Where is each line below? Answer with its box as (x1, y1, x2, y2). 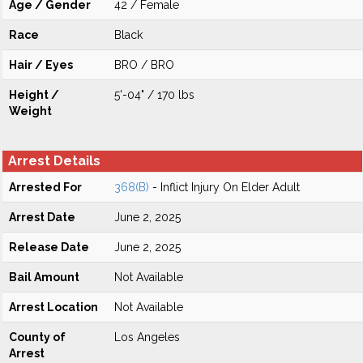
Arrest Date (9, 211, 75, 224)
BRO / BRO (114, 58, 174, 71)
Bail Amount (9, 271, 79, 284)
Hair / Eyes (9, 58, 73, 71)
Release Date (9, 241, 89, 254)
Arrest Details (8, 153, 100, 169)
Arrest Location (9, 301, 98, 314)
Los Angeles (114, 331, 180, 344)
